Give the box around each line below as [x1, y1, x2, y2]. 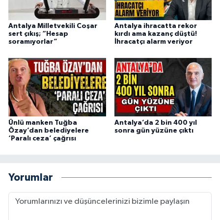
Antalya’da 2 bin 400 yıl [114, 119, 197, 126]
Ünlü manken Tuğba [8, 119, 77, 126]
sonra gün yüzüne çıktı [114, 127, 193, 134]
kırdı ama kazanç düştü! [114, 30, 197, 37]
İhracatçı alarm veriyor [114, 38, 192, 45]
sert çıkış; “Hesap [8, 30, 68, 37]
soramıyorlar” [8, 38, 57, 45]
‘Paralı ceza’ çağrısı [8, 135, 76, 142]
